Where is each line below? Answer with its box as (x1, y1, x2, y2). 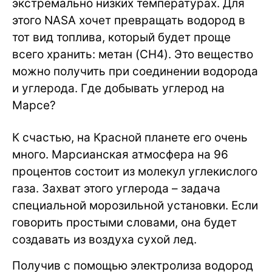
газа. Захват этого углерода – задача (12, 182, 220, 196)
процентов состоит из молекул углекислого (12, 165, 257, 179)
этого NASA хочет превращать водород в (12, 13, 245, 28)
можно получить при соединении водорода (12, 64, 258, 79)
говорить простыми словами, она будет (12, 216, 237, 230)
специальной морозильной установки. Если (12, 199, 258, 213)
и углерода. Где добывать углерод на (12, 81, 225, 96)
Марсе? (12, 98, 56, 113)
